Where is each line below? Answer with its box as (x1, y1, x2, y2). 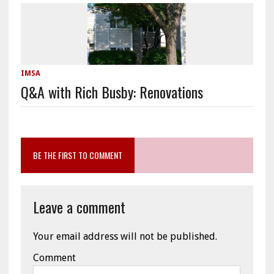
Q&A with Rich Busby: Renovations (20, 81, 203, 103)
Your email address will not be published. (32, 231, 217, 243)
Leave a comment (32, 196, 125, 218)
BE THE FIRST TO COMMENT (32, 149, 122, 162)
